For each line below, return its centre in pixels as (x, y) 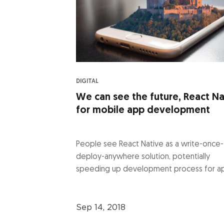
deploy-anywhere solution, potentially (143, 157)
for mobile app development (143, 110)
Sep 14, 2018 (101, 207)
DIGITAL (87, 81)
